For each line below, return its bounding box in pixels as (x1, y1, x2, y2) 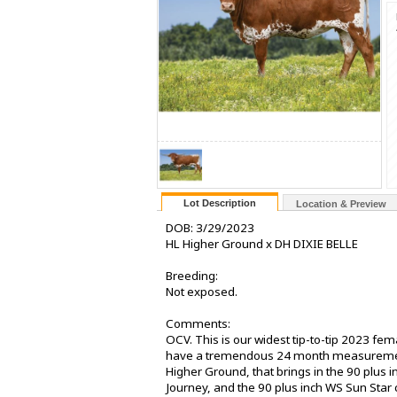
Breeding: (166, 268, 218, 284)
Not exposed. (166, 284, 237, 300)
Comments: (166, 315, 230, 331)
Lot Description (183, 198, 256, 208)
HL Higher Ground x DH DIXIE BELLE (166, 236, 358, 252)
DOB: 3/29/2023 (166, 220, 254, 236)
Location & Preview (296, 198, 386, 209)
